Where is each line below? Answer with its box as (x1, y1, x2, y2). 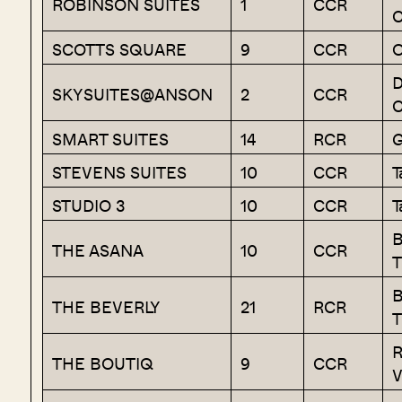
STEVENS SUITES (51, 161, 187, 185)
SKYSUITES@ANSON (51, 83, 213, 107)
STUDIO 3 (51, 194, 126, 218)
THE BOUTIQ (51, 352, 153, 376)
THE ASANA (51, 239, 144, 263)
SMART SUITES (51, 127, 169, 152)
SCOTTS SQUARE (51, 38, 187, 62)
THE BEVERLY (51, 295, 161, 319)
